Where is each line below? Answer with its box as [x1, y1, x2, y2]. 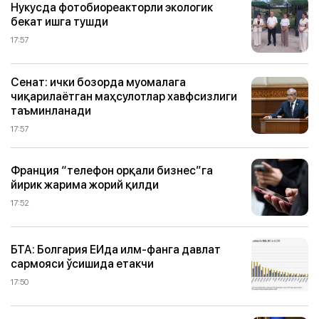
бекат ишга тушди [11, 14, 108, 30]
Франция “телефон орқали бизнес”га [11, 162, 213, 179]
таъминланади [11, 102, 91, 118]
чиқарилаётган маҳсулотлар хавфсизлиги [11, 88, 237, 104]
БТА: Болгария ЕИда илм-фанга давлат [11, 241, 221, 258]
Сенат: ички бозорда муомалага [11, 73, 186, 90]
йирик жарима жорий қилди [11, 177, 159, 193]
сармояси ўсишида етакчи [11, 256, 154, 272]
